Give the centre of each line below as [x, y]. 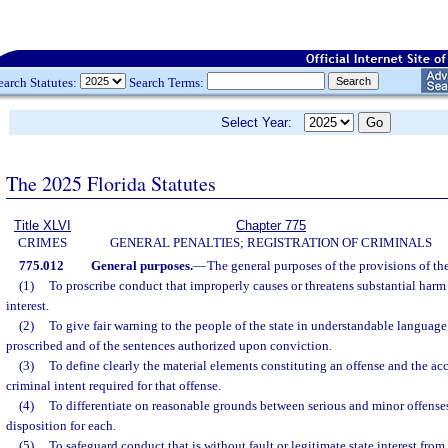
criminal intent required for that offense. [113, 385]
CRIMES [42, 242]
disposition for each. [61, 425]
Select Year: [262, 122]
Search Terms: [166, 82]
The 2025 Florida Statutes [111, 183]
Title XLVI [42, 225]
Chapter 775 [271, 225]
